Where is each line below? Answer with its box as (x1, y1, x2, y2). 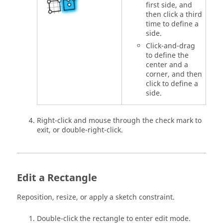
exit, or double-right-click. (37, 125, 123, 136)
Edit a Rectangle (17, 171, 97, 186)
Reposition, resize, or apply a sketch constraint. (17, 192, 175, 203)
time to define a (145, 19, 199, 30)
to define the (145, 50, 189, 61)
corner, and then (145, 69, 202, 80)
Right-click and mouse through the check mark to (37, 115, 202, 126)
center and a (145, 60, 188, 71)
